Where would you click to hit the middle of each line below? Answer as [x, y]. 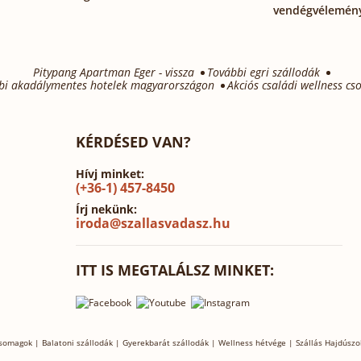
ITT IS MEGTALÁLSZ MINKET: [175, 270]
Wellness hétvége [252, 342]
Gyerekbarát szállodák [166, 342]
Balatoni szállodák [77, 342]
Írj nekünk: [107, 209]
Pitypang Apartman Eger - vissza [114, 72]
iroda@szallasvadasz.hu [154, 223]
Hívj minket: [110, 173]
